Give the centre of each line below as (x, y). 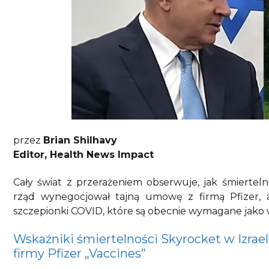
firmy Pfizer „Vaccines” (80, 254)
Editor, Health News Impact (83, 154)
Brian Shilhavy (80, 140)
